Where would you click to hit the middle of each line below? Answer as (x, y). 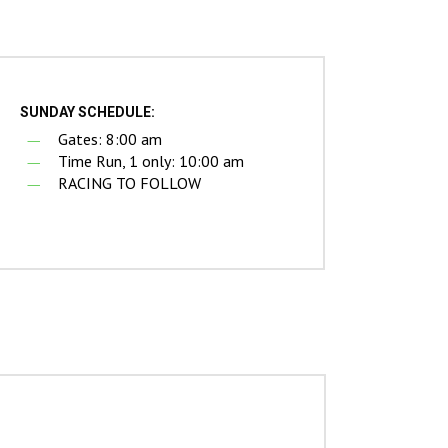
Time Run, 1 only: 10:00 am (151, 161)
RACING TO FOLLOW (130, 183)
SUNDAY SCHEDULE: (88, 112)
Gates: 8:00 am (110, 139)
